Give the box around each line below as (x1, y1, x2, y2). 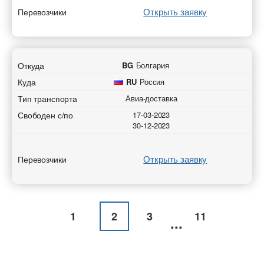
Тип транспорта (18, 93, 78, 104)
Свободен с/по (18, 109, 74, 121)
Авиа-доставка (126, 93, 177, 104)
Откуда (18, 60, 45, 71)
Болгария (136, 60, 169, 71)
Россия (139, 76, 165, 87)
